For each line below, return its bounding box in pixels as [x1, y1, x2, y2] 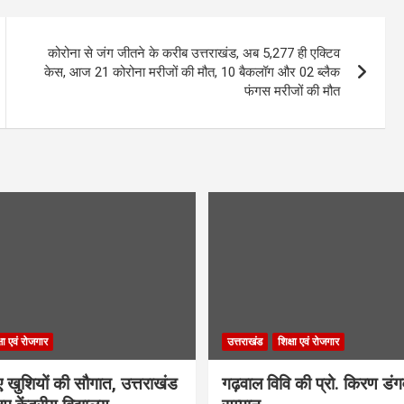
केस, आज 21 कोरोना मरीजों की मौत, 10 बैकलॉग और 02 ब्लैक [44, 64, 341, 81]
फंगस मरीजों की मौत [244, 83, 341, 100]
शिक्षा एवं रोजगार [278, 335, 339, 348]
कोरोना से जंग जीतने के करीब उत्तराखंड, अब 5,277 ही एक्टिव [48, 45, 341, 62]
